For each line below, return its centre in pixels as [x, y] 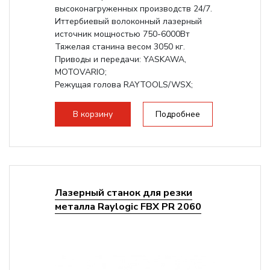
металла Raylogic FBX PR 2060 [128, 206]
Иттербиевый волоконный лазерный [128, 21]
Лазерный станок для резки [123, 193]
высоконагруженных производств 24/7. [133, 9]
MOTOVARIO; [80, 72]
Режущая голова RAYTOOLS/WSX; [124, 85]
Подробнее [177, 114]
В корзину [93, 114]
